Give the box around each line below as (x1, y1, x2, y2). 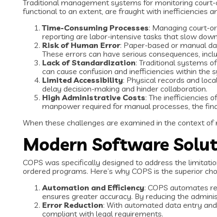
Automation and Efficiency (42, 183, 144, 193)
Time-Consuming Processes (42, 23, 149, 33)
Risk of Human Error (42, 40, 120, 50)
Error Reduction (42, 200, 103, 210)
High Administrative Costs (42, 93, 145, 103)
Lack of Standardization (42, 58, 136, 68)
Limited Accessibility (42, 75, 123, 85)
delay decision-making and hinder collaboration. (42, 84, 207, 94)
